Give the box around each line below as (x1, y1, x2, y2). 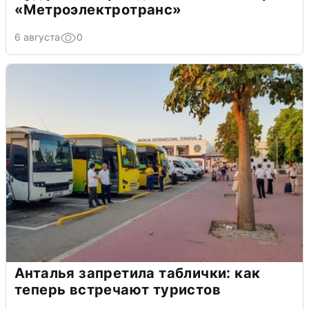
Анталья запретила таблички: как (14, 265, 261, 282)
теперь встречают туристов (14, 281, 221, 299)
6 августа (14, 31, 60, 43)
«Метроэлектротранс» (14, 1, 182, 19)
